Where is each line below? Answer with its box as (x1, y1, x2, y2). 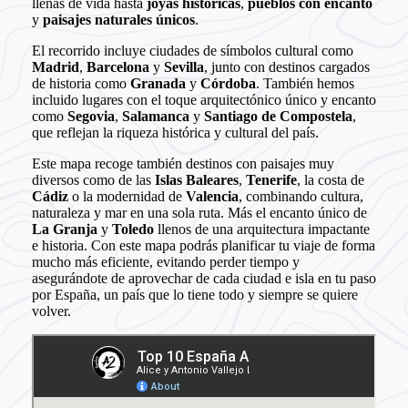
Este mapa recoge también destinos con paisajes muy (31, 156, 334, 171)
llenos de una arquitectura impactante (157, 221, 370, 237)
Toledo (111, 221, 158, 237)
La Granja (31, 221, 101, 237)
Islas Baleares (154, 172, 239, 188)
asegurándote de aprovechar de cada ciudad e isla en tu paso (31, 270, 376, 286)
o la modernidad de (67, 189, 186, 204)
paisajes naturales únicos (42, 12, 195, 27)
